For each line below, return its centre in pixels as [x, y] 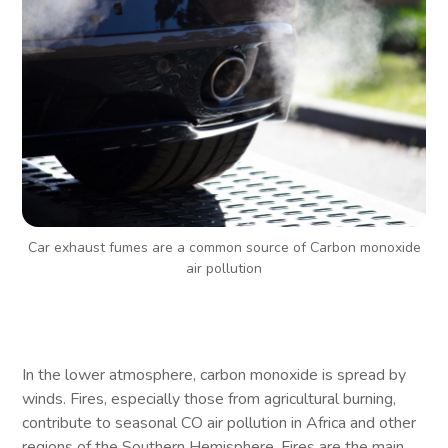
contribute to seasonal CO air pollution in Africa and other [219, 422]
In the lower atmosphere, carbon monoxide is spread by [214, 374]
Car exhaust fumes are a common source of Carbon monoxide [224, 247]
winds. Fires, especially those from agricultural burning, [209, 398]
